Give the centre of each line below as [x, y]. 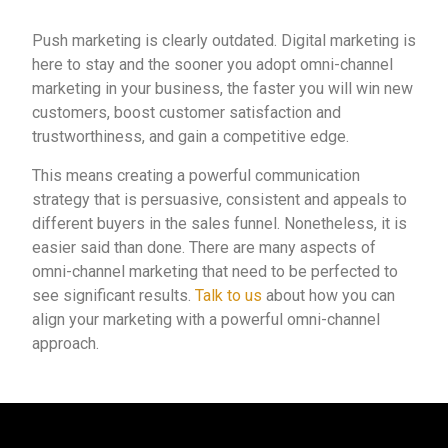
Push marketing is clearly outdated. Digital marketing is [224, 40]
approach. [65, 343]
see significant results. [113, 295]
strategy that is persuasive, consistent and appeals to [219, 199]
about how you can [328, 295]
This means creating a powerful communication [196, 175]
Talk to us [228, 295]
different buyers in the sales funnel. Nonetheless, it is [219, 223]
